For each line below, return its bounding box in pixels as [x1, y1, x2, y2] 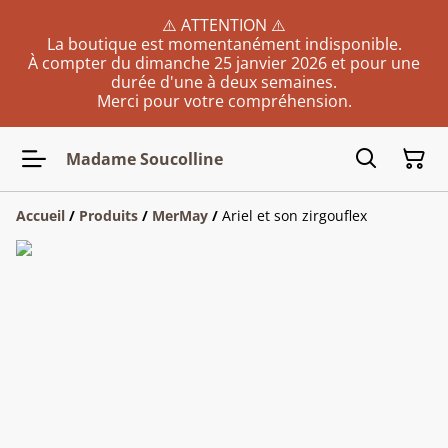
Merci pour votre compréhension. [96, 90, 352, 112]
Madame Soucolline [66, 147, 223, 170]
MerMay [152, 206, 208, 225]
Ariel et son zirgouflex [222, 206, 367, 225]
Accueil [16, 206, 65, 225]
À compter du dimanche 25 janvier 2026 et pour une [28, 52, 420, 74]
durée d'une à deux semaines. [111, 71, 337, 93]
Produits [79, 206, 138, 225]
